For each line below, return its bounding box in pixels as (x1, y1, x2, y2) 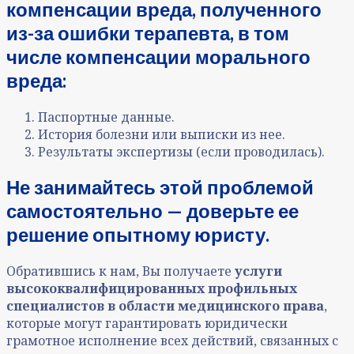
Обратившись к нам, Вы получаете (6, 262, 235, 281)
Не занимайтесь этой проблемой (6, 175, 314, 199)
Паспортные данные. (38, 107, 175, 126)
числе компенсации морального (6, 44, 311, 68)
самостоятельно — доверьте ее (6, 199, 299, 223)
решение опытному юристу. (6, 223, 269, 247)
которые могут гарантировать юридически (6, 314, 288, 333)
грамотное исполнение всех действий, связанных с (6, 332, 338, 350)
